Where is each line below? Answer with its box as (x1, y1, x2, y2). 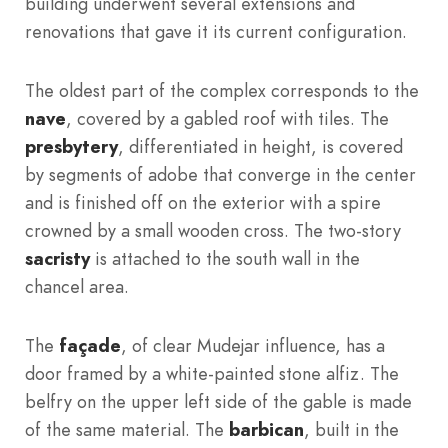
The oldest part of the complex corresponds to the (25, 78, 419, 104)
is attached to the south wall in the (90, 246, 360, 272)
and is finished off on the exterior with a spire (25, 190, 381, 216)
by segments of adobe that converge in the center (25, 162, 416, 188)
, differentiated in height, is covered (118, 134, 403, 160)
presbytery (25, 134, 118, 160)
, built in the (304, 417, 399, 443)
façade (59, 333, 121, 359)
